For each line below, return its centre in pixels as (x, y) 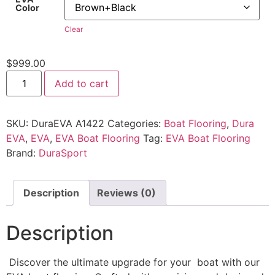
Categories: (136, 123)
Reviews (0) (126, 193)
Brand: (22, 153)
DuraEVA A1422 (68, 123)
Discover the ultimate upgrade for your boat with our (133, 262)
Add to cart (82, 83)
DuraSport (63, 153)
